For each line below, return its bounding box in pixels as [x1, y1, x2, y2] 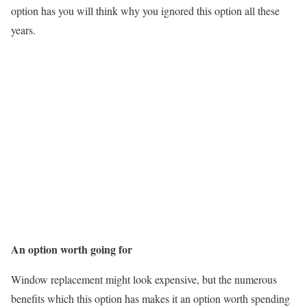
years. [11, 23, 36, 37]
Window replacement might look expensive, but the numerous [11, 272, 277, 287]
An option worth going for [11, 241, 132, 258]
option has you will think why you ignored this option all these [11, 3, 280, 18]
